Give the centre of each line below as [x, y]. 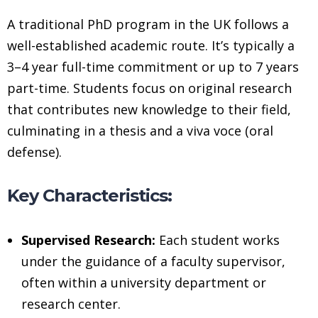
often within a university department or [144, 282]
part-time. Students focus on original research [149, 88]
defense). [34, 152]
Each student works [218, 240]
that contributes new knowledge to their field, [149, 109]
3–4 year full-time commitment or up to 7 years [153, 66]
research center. [71, 303]
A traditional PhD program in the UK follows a [148, 24]
